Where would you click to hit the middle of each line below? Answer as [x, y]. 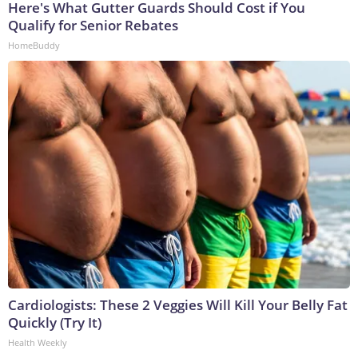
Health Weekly [38, 343]
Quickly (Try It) [55, 323]
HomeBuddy [34, 46]
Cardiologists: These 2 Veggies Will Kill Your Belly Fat [178, 305]
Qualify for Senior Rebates [93, 26]
